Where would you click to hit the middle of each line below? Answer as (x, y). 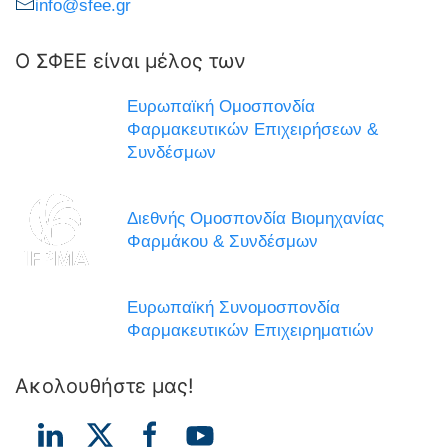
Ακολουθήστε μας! (104, 386)
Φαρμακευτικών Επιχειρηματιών (250, 331)
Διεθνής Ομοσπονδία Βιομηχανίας (255, 219)
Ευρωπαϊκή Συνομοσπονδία (233, 308)
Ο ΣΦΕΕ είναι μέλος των (130, 61)
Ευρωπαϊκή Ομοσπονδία (221, 107)
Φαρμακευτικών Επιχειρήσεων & (252, 130)
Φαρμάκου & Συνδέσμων (222, 242)
